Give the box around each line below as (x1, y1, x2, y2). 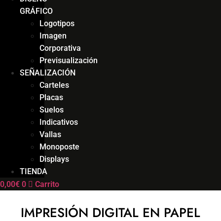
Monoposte (39, 142, 79, 151)
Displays (39, 154, 69, 164)
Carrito (35, 179, 59, 189)
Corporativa (39, 43, 81, 53)
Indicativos (39, 117, 78, 127)
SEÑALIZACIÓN (20, 68, 75, 77)
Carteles (39, 80, 69, 90)
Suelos (39, 105, 64, 114)
